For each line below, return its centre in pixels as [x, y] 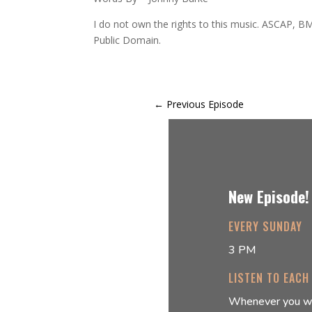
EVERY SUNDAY [265, 227]
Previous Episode [205, 104]
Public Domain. [127, 40]
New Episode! [268, 197]
